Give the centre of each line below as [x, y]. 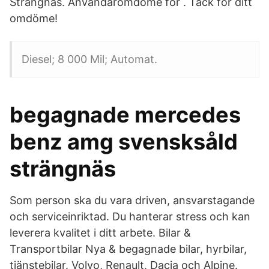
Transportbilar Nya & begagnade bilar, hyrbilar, [128, 249]
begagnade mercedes [125, 115]
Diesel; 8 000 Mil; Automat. [89, 59]
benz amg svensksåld [124, 142]
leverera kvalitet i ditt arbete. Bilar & [100, 233]
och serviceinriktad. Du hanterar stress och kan [130, 216]
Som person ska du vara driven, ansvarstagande [132, 200]
